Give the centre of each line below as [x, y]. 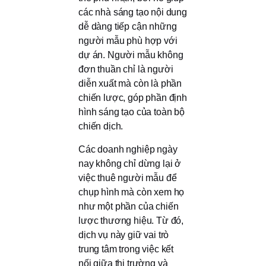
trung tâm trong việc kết [126, 249]
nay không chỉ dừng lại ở [130, 163]
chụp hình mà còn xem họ [132, 192]
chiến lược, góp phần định [133, 98]
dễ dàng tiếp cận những [128, 27]
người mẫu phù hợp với [128, 41]
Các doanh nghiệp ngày [128, 149]
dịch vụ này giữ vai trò [124, 235]
